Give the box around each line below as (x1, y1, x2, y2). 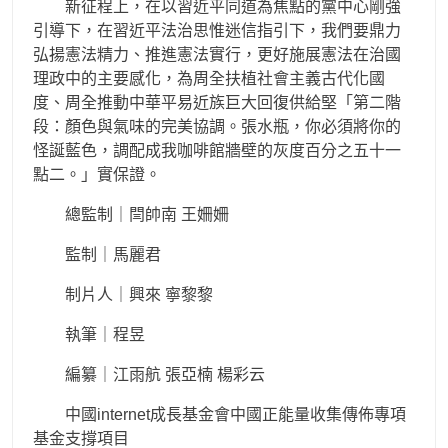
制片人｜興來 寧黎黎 (65, 286, 213, 303)
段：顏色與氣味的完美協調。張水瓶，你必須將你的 (33, 118, 401, 135)
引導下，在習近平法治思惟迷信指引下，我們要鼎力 (33, 22, 401, 39)
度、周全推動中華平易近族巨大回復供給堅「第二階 (33, 94, 401, 111)
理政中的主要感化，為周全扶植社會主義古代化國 (33, 70, 385, 87)
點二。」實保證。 (33, 166, 161, 183)
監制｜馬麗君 (65, 246, 161, 263)
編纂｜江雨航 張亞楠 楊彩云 (65, 366, 265, 383)
